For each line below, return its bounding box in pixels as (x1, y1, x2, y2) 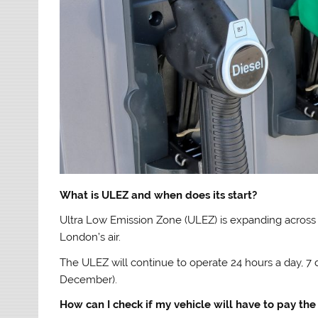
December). (60, 273, 118, 286)
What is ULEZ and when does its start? (60, 189, 258, 202)
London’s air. (60, 231, 121, 244)
